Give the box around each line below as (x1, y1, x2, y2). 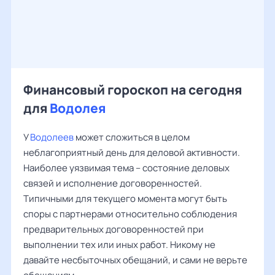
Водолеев (30, 131, 74, 144)
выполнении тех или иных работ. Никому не (23, 238, 215, 251)
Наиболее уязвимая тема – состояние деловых (23, 161, 230, 174)
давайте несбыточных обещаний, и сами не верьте (23, 254, 247, 266)
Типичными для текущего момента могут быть (23, 192, 227, 205)
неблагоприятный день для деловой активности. (23, 146, 240, 159)
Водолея (50, 99, 106, 117)
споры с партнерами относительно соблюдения (23, 207, 237, 220)
